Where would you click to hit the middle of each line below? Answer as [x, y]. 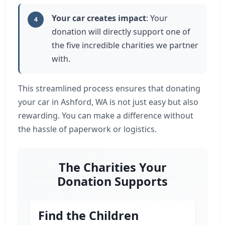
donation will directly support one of [121, 32]
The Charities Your [113, 167]
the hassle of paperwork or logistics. [87, 129]
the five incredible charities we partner [125, 45]
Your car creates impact [99, 18]
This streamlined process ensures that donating [109, 88]
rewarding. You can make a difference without [106, 116]
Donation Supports [113, 181]
